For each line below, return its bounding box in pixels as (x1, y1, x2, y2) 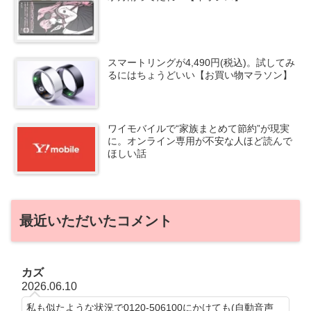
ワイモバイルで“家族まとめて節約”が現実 (108, 123, 290, 135)
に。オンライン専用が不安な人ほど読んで (108, 135, 293, 147)
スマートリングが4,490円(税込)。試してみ (108, 57, 296, 69)
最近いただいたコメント (19, 213, 172, 229)
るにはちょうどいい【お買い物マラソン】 (108, 69, 293, 81)
